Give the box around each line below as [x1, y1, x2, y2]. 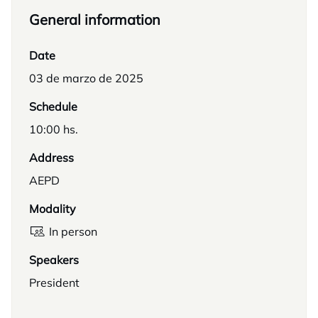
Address [29, 150, 74, 165]
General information [29, 11, 160, 28]
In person [49, 224, 97, 238]
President [29, 275, 79, 290]
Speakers [29, 253, 79, 267]
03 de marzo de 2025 [29, 71, 143, 85]
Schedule [29, 99, 77, 114]
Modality [29, 202, 76, 216]
